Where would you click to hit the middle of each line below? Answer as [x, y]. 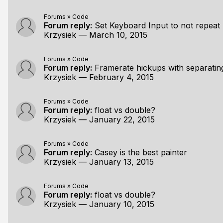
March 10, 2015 [118, 35]
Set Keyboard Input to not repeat [157, 25]
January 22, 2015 [122, 119]
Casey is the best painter [141, 152]
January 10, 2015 [122, 204]
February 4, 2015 [121, 77]
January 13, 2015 [121, 162]
